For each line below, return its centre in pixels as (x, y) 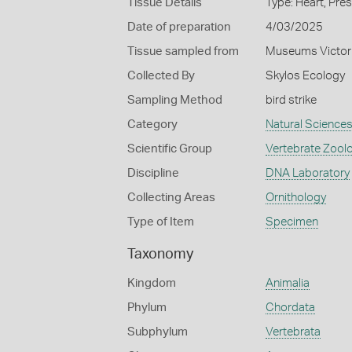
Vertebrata (293, 332)
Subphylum (158, 332)
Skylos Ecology (305, 76)
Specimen (291, 222)
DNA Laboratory (307, 173)
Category (152, 125)
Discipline (153, 173)
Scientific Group (170, 149)
